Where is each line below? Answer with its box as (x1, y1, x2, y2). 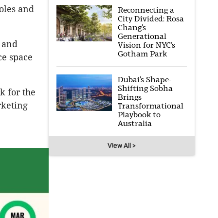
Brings (117, 92, 142, 102)
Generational (117, 32, 166, 41)
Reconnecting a (117, 5, 174, 15)
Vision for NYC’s (117, 40, 175, 50)
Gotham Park (117, 49, 167, 58)
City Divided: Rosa (117, 14, 184, 23)
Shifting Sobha (117, 84, 173, 93)
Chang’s (117, 23, 146, 32)
